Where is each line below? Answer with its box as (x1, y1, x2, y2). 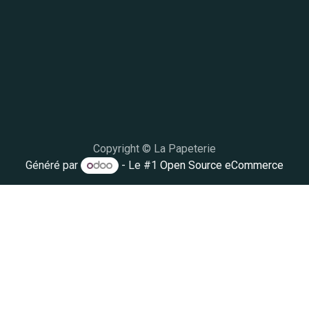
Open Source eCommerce (159, 158, 283, 172)
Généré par (26, 158, 81, 172)
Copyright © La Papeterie (93, 141, 216, 155)
